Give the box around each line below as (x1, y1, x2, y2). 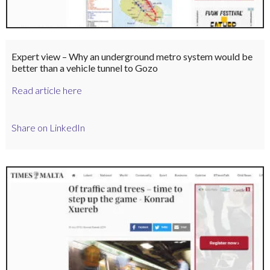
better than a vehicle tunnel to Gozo (11, 61, 158, 74)
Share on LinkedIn (11, 122, 85, 134)
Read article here (11, 84, 82, 96)
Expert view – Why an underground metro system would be (11, 50, 253, 62)
